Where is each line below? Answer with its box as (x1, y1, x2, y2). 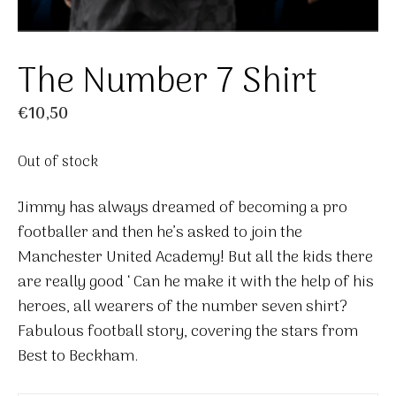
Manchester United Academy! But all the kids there (18, 245, 373, 271)
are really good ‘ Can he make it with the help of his (18, 270, 374, 296)
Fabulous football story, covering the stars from (18, 319, 358, 346)
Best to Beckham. (18, 344, 138, 370)
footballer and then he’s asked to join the (18, 220, 302, 247)
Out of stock (18, 150, 98, 175)
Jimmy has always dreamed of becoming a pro (18, 195, 347, 222)
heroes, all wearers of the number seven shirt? (18, 294, 347, 321)
